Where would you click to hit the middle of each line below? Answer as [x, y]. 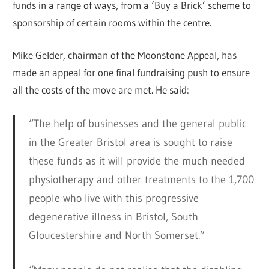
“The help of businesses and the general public [138, 124]
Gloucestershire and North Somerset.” [116, 236]
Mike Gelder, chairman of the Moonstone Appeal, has [125, 55]
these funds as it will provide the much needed [137, 161]
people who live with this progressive [113, 198]
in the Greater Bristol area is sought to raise [130, 143]
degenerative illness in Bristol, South [113, 217]
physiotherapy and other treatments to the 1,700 [141, 180]
